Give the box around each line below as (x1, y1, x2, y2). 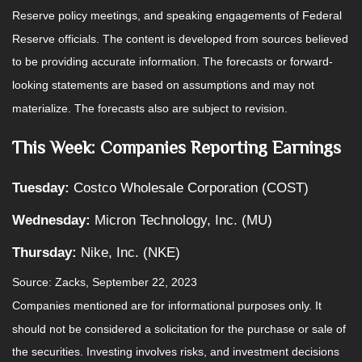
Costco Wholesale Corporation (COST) (69, 179, 309, 196)
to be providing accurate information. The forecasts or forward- (12, 55, 333, 69)
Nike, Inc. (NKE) (81, 244, 180, 260)
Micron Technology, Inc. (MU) (90, 212, 272, 228)
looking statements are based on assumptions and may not (12, 78, 314, 92)
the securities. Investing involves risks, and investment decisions (12, 345, 339, 359)
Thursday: (12, 244, 81, 260)
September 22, (92, 276, 168, 289)
